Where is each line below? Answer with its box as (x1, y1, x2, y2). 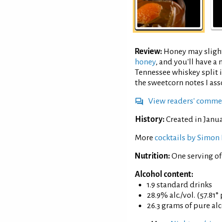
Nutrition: (135, 152, 170, 161)
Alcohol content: (135, 170, 193, 179)
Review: (135, 47, 162, 56)
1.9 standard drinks (147, 180, 212, 190)
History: (135, 115, 165, 124)
